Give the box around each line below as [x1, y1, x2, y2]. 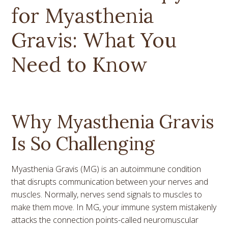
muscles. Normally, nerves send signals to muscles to [11, 188, 203, 200]
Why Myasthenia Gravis [11, 109, 215, 133]
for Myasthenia [11, 2, 155, 28]
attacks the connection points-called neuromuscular [11, 214, 199, 225]
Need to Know [11, 51, 148, 77]
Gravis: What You [11, 26, 177, 53]
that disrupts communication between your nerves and [11, 176, 209, 187]
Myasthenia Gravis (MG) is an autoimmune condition [11, 163, 202, 175]
